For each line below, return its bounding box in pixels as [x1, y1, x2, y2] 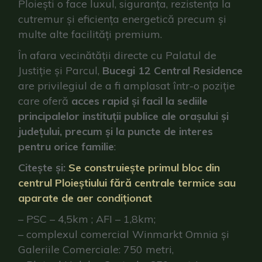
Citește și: [18, 161, 69, 174]
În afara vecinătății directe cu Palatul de [18, 49, 217, 62]
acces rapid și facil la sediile [71, 94, 208, 108]
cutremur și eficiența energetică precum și [18, 12, 227, 26]
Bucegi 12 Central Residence [102, 64, 243, 77]
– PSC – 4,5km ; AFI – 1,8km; [18, 212, 156, 226]
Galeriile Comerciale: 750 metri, [18, 243, 174, 256]
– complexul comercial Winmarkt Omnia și [18, 227, 230, 241]
